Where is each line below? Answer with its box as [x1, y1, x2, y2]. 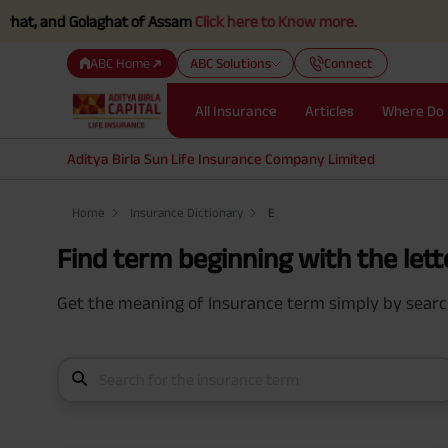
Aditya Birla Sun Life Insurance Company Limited [67, 150, 376, 167]
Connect [324, 54, 374, 71]
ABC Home [90, 54, 151, 71]
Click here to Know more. [146, 13, 309, 30]
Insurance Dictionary [130, 205, 243, 220]
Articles [305, 102, 355, 119]
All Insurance [195, 102, 278, 119]
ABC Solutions [190, 54, 272, 71]
